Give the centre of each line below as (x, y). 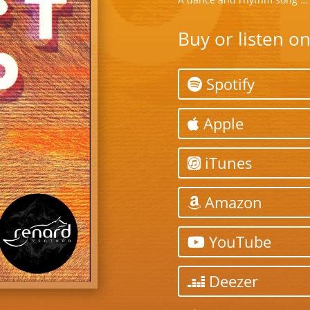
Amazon (231, 202)
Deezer (231, 281)
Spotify (228, 84)
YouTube (238, 242)
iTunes (226, 163)
